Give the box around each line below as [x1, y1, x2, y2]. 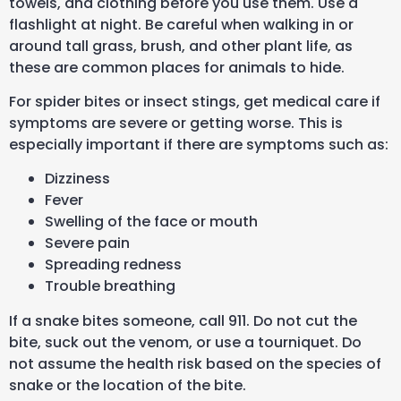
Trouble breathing [45, 276, 175, 297]
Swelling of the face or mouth [45, 211, 258, 233]
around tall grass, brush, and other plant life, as [9, 35, 353, 56]
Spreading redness [45, 254, 182, 276]
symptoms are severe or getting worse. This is [9, 112, 343, 133]
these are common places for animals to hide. [9, 56, 345, 78]
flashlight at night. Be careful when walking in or [9, 13, 354, 35]
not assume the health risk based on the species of [9, 354, 381, 375]
